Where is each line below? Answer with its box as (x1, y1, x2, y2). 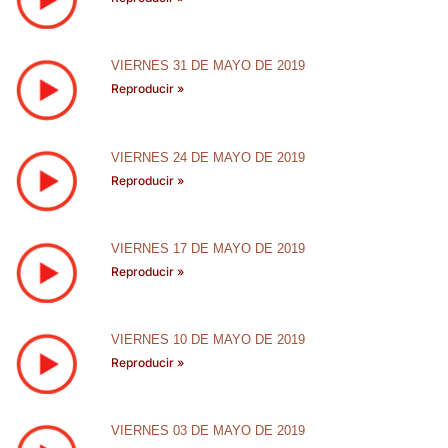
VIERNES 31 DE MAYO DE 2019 (110, 58, 305, 74)
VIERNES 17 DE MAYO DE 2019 (110, 240, 305, 256)
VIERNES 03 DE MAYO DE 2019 (110, 423, 305, 439)
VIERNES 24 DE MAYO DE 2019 (110, 149, 305, 165)
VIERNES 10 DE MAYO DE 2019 (110, 332, 305, 348)
